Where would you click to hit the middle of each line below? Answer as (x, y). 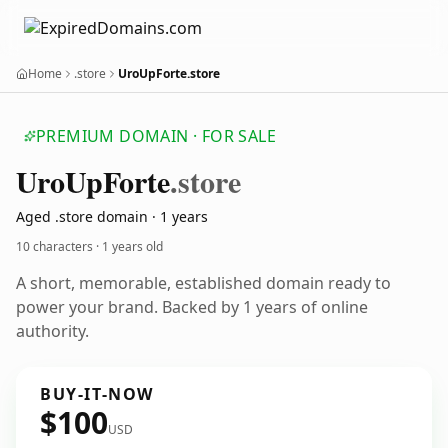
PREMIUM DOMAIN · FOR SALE (156, 136)
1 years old (132, 246)
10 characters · (59, 246)
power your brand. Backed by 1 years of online (192, 307)
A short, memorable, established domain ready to (203, 283)
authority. (52, 331)
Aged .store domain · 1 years (112, 216)
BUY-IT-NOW (97, 394)
